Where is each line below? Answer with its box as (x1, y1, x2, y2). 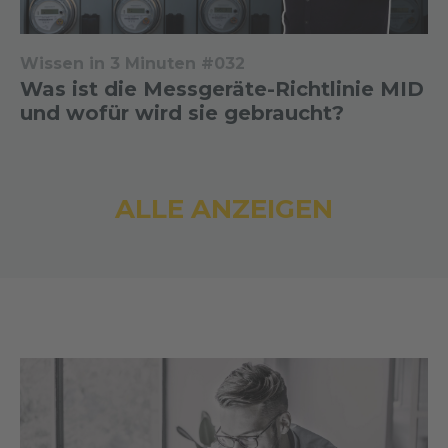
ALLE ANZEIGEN (115, 193, 333, 225)
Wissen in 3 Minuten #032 (20, 54, 245, 73)
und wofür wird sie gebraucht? (20, 101, 344, 125)
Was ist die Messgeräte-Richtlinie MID (20, 77, 424, 101)
